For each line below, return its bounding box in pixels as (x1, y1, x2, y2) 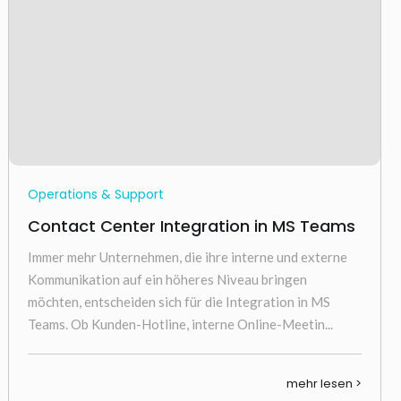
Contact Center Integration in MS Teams (27, 215, 355, 237)
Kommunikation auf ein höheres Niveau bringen (27, 271, 307, 287)
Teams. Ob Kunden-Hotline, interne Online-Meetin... (27, 316, 333, 332)
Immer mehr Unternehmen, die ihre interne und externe (27, 249, 347, 265)
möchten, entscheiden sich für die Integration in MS (27, 294, 330, 310)
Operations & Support (27, 185, 164, 203)
